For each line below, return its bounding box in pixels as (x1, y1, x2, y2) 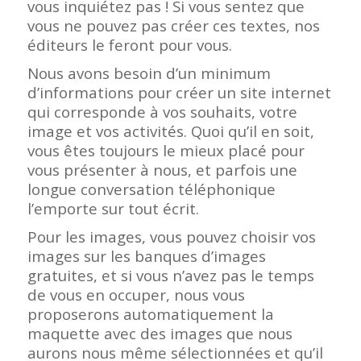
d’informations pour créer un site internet (27, 82, 331, 102)
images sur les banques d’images (27, 246, 266, 267)
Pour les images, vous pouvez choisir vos (27, 226, 316, 247)
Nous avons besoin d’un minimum (27, 63, 271, 83)
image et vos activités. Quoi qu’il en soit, (27, 121, 314, 141)
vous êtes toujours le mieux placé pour (27, 140, 305, 160)
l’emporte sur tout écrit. (27, 198, 199, 218)
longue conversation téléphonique (27, 179, 276, 199)
